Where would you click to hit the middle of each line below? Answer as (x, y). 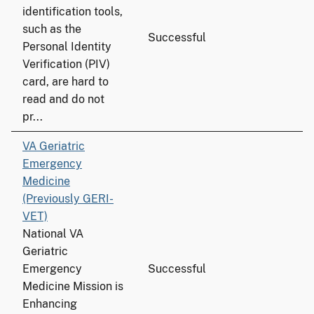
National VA (53, 234)
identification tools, (73, 12)
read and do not (63, 99)
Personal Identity (67, 47)
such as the (52, 29)
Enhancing (50, 304)
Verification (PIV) (66, 64)
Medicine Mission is (73, 286)
